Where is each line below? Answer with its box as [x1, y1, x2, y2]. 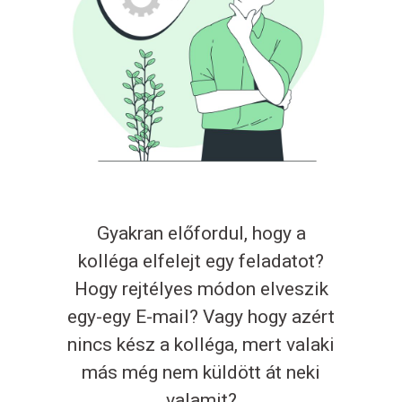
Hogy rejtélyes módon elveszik [74, 278, 328, 301]
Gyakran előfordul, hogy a [96, 223, 306, 245]
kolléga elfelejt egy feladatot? [78, 250, 324, 273]
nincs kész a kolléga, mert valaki [67, 334, 335, 356]
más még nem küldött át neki [82, 362, 320, 384]
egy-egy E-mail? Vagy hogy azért [67, 306, 335, 328]
